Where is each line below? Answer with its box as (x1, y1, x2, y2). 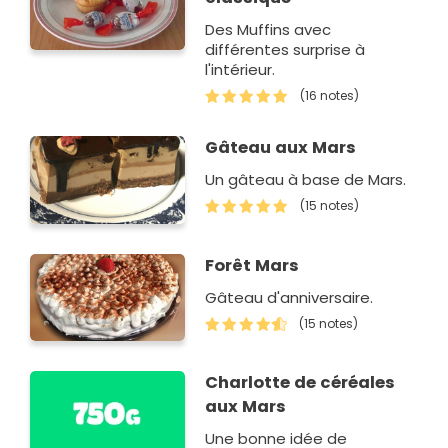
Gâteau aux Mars (205, 136, 357, 160)
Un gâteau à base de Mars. (205, 169, 407, 191)
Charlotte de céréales (205, 371, 396, 395)
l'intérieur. (205, 59, 276, 81)
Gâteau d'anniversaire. (205, 286, 374, 308)
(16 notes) (300, 87, 360, 105)
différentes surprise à (205, 39, 366, 61)
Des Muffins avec (205, 19, 332, 41)
